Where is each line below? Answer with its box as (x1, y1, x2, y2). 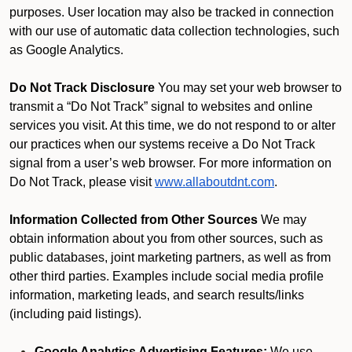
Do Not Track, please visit (9, 175, 152, 189)
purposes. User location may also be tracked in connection (9, 5, 334, 19)
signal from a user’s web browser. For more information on (9, 156, 332, 170)
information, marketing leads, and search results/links (9, 288, 304, 302)
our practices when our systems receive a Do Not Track (9, 137, 315, 151)
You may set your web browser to (155, 81, 342, 94)
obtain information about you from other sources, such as (9, 232, 323, 245)
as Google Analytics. (9, 43, 123, 57)
